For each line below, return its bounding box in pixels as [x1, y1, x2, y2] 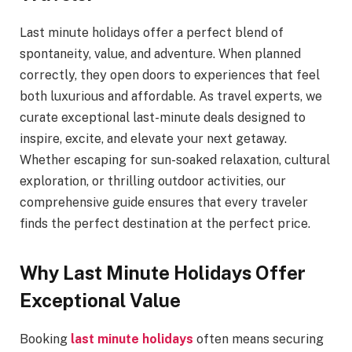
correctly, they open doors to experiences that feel [20, 68, 320, 83]
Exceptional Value [20, 289, 181, 312]
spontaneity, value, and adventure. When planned [20, 46, 301, 62]
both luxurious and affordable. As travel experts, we [20, 89, 322, 104]
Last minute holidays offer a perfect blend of [20, 25, 284, 41]
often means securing [193, 332, 324, 347]
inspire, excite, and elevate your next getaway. [20, 131, 287, 147]
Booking [20, 332, 68, 347]
